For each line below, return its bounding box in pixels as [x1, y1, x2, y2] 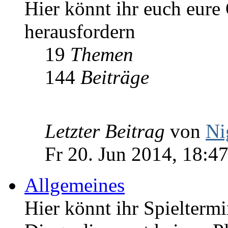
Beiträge [80, 66, 149, 89]
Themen [70, 43, 133, 66]
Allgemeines [24, 174, 125, 196]
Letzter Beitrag [45, 120, 165, 142]
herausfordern [24, 20, 135, 43]
